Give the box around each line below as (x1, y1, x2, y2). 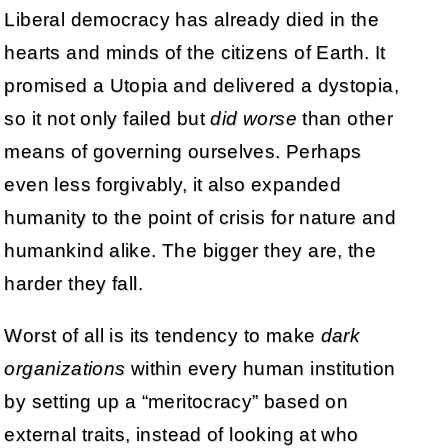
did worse (210, 108, 297, 130)
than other (296, 108, 394, 130)
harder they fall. (4, 273, 143, 295)
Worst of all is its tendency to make (4, 325, 321, 347)
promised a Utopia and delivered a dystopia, (4, 75, 399, 97)
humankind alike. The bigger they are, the (4, 240, 377, 262)
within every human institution (125, 358, 396, 380)
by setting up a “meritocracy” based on (4, 391, 349, 413)
